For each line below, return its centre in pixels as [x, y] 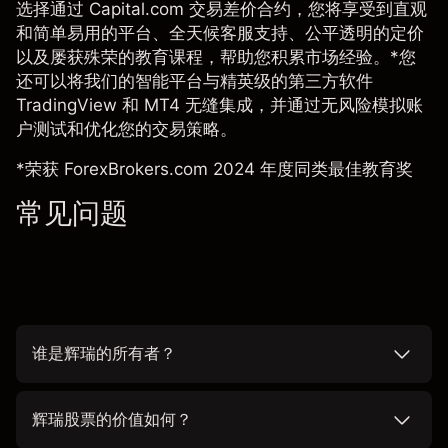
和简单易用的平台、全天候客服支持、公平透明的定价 [220, 33]
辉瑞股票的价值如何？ [112, 420]
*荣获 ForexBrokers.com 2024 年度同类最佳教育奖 [214, 169]
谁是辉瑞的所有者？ [104, 354]
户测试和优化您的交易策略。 [126, 129]
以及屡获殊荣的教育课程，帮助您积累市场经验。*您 [216, 57]
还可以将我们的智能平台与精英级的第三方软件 [194, 81]
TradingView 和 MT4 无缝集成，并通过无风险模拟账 [219, 105]
